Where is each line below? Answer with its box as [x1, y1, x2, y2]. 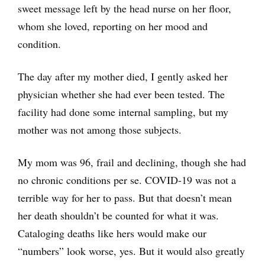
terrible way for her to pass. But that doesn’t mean [18, 190, 232, 205]
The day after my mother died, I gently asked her [18, 69, 228, 83]
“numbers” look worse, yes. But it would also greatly [18, 243, 245, 258]
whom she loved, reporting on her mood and [18, 18, 208, 33]
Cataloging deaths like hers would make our [18, 225, 206, 240]
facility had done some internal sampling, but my [18, 104, 228, 119]
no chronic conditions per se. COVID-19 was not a [18, 172, 236, 187]
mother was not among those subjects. [18, 122, 182, 137]
